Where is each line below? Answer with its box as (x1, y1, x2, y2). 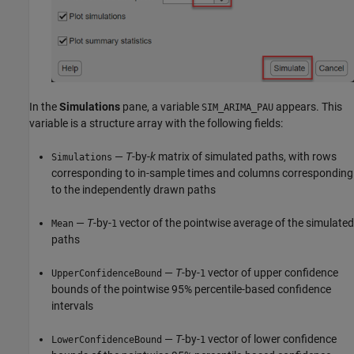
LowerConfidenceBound (51, 334, 162, 346)
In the (29, 100, 59, 114)
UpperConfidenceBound (51, 268, 162, 280)
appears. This (273, 100, 342, 114)
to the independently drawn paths (51, 183, 216, 197)
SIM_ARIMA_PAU (201, 102, 273, 114)
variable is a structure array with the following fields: (29, 117, 283, 130)
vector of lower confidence (205, 333, 337, 346)
